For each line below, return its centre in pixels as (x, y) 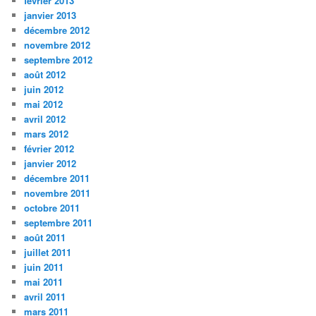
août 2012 (45, 74)
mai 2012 (44, 104)
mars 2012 (47, 133)
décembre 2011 (57, 178)
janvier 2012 (50, 163)
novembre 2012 (57, 44)
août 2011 (45, 237)
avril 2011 (45, 296)
